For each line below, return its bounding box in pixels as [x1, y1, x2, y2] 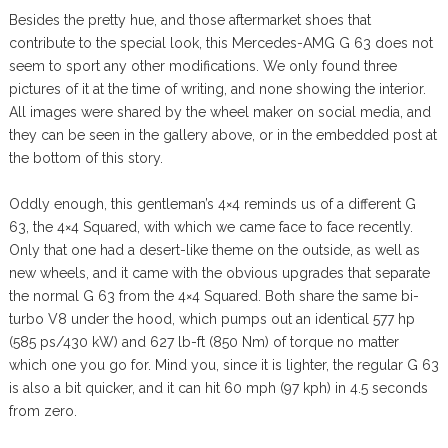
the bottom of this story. [8, 150, 163, 167]
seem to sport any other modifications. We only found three [8, 58, 397, 75]
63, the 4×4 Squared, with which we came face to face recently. [8, 219, 413, 236]
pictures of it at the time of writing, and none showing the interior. [8, 81, 426, 98]
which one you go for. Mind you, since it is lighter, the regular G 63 [8, 357, 439, 374]
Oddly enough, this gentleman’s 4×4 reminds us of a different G [8, 196, 416, 213]
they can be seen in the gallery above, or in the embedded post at [8, 127, 437, 144]
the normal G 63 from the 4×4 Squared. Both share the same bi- [8, 288, 419, 305]
